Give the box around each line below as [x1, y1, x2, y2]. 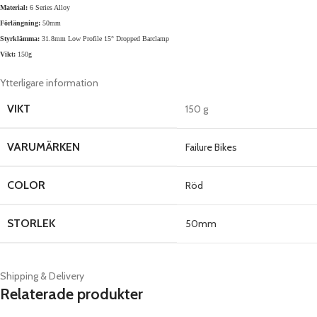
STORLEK [7, 217, 55, 231]
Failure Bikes [185, 141, 237, 154]
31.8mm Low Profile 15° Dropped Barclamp [42, 35, 169, 43]
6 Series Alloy [28, 4, 70, 12]
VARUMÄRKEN [7, 140, 80, 154]
